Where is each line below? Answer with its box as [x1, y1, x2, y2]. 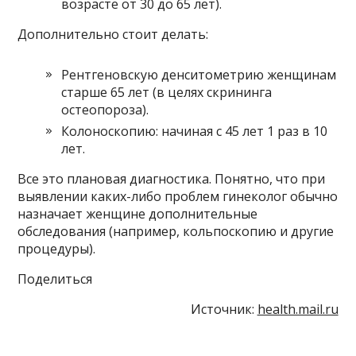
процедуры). [17, 240, 96, 258]
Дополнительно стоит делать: [17, 25, 212, 44]
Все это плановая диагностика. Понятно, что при [17, 170, 326, 188]
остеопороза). [61, 101, 149, 119]
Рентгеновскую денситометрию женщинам [61, 66, 337, 84]
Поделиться [17, 270, 93, 288]
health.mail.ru [257, 300, 339, 319]
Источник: [190, 300, 257, 319]
